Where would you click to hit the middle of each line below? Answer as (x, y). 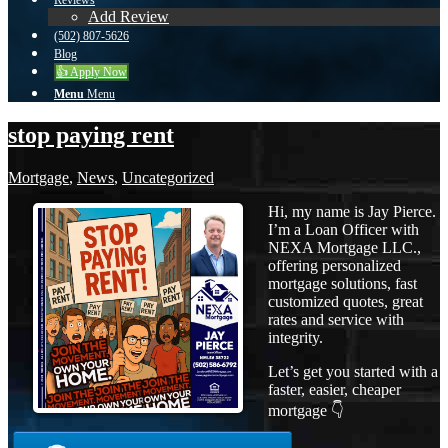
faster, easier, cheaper (334, 389)
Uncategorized (168, 177)
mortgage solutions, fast (342, 283)
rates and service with (336, 319)
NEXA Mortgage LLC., (344, 247)
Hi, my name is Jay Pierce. (352, 211)
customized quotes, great (345, 301)
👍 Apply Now (91, 72)
